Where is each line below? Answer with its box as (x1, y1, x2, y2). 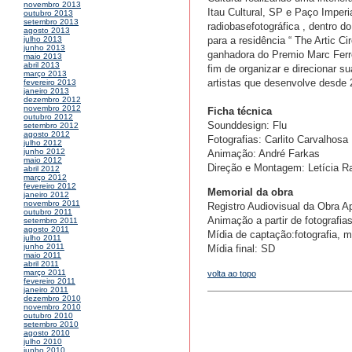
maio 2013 (24, 52, 62, 61)
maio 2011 (24, 251, 61, 260)
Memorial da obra (207, 186, 293, 199)
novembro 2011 (24, 199, 80, 208)
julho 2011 (24, 233, 61, 243)
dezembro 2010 (24, 294, 81, 303)
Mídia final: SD (207, 243, 275, 255)
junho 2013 (24, 43, 65, 53)
